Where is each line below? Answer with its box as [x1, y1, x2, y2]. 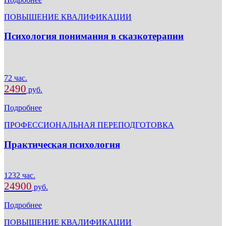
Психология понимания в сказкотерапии [4, 31, 184, 42]
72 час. [4, 74, 27, 83]
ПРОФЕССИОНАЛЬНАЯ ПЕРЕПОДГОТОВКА [4, 121, 174, 130]
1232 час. [4, 171, 35, 180]
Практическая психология [4, 139, 120, 150]
